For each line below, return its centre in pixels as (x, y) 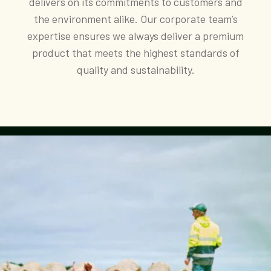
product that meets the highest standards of (135, 52)
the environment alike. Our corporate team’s (135, 18)
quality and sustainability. (135, 69)
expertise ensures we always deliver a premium (135, 35)
